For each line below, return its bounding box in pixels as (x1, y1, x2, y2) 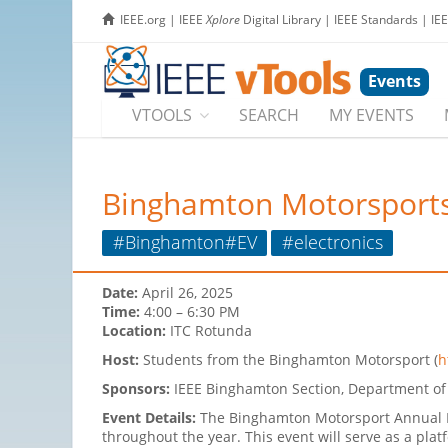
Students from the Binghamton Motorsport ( (139, 350, 438, 370)
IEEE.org (120, 11, 166, 28)
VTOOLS (132, 104, 192, 127)
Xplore (206, 11, 240, 28)
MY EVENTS (329, 104, 414, 127)
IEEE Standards (334, 11, 418, 28)
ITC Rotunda (170, 321, 252, 341)
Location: (102, 321, 170, 341)
